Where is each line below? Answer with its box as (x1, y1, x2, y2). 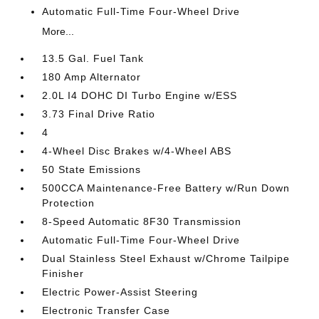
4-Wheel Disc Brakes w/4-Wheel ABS (42, 145, 232, 157)
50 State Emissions (42, 164, 142, 175)
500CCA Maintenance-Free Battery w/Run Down (42, 182, 291, 194)
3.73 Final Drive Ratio (42, 108, 156, 120)
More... (42, 26, 75, 37)
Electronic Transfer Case (42, 305, 171, 316)
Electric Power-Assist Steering (42, 286, 199, 298)
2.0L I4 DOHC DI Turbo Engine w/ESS (42, 90, 238, 101)
